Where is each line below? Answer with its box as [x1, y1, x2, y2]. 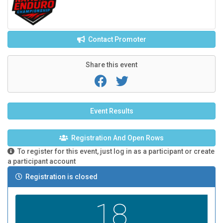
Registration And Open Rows [71, 134, 164, 142]
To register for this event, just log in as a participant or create [14, 147, 215, 156]
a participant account [7, 157, 76, 166]
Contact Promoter [85, 35, 146, 44]
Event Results [90, 107, 133, 115]
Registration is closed [22, 173, 98, 181]
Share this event [86, 61, 137, 69]
